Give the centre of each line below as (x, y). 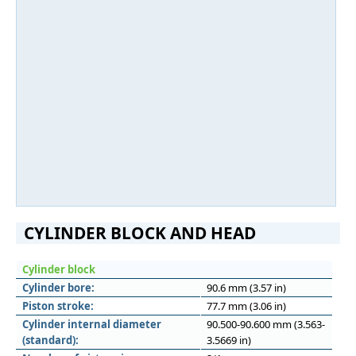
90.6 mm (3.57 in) (246, 288)
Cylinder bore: (58, 288)
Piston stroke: (58, 306)
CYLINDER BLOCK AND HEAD (140, 233)
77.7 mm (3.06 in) (246, 306)
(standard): (50, 340)
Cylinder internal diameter (92, 324)
